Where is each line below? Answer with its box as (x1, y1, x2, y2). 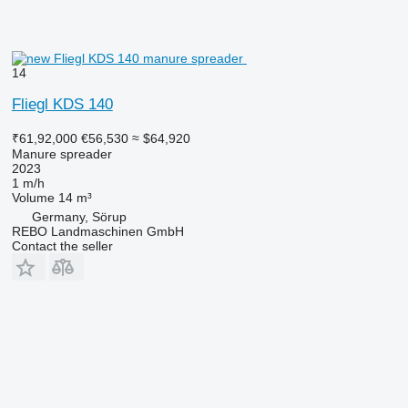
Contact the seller (11, 238, 113, 253)
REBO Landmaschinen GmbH (11, 223, 184, 239)
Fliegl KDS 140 (11, 95, 113, 113)
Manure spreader (11, 146, 112, 161)
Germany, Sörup (31, 209, 127, 224)
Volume (11, 189, 55, 205)
